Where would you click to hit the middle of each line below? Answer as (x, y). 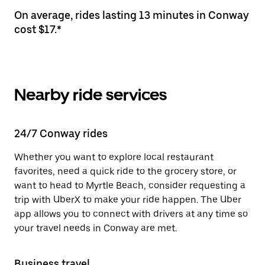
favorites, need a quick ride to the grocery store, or (125, 171)
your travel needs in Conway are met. (96, 228)
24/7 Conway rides (61, 133)
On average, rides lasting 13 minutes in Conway (132, 15)
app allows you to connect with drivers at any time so (131, 214)
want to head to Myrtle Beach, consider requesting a (130, 185)
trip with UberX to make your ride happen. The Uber (128, 200)
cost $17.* (38, 29)
